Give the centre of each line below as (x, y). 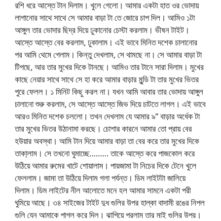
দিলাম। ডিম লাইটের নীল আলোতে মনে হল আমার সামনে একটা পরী (103, 190)
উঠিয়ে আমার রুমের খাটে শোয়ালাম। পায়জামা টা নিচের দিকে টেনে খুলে (106, 165)
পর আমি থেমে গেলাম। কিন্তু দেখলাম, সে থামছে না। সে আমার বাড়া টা (108, 54)
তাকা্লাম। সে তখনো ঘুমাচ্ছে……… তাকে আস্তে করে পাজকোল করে (105, 153)
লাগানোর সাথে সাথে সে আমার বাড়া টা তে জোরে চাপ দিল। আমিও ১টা (105, 17)
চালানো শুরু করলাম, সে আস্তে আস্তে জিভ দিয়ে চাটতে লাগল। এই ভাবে (110, 104)
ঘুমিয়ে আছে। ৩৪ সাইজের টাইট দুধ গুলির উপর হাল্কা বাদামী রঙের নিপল (110, 202)
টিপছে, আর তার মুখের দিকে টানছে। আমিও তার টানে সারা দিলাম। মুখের (109, 67)
